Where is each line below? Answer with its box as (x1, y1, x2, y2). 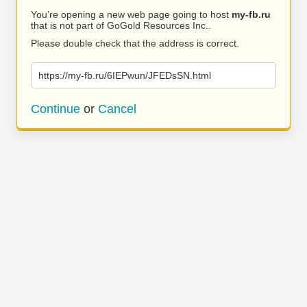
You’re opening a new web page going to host (31, 9, 232, 20)
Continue (31, 102, 80, 116)
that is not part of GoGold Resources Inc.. (31, 20, 211, 31)
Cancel (98, 102, 136, 116)
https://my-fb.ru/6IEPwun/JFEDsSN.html (38, 70, 211, 81)
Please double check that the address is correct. (31, 38, 239, 49)
